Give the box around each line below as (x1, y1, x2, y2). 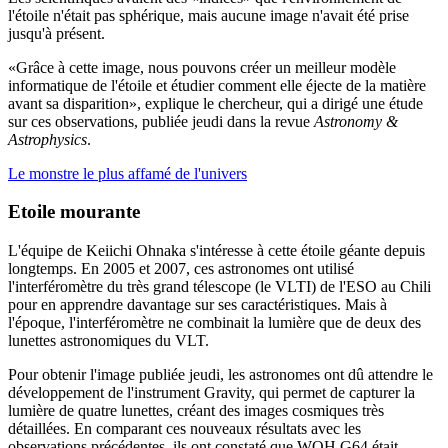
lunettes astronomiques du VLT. (8, 332, 209, 350)
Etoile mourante (8, 201, 140, 223)
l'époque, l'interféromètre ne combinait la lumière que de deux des (8, 314, 421, 332)
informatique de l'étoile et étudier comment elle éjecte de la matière (8, 76, 426, 94)
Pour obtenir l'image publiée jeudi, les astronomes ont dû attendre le (8, 366, 433, 384)
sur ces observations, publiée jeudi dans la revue (8, 112, 314, 130)
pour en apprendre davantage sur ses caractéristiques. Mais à (8, 296, 387, 314)
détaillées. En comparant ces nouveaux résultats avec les (8, 420, 361, 438)
